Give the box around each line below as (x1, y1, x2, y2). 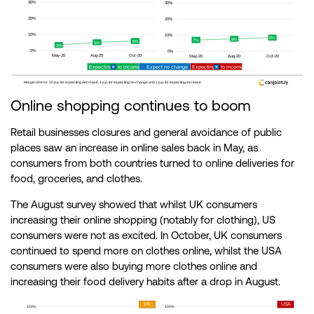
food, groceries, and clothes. (11, 172, 142, 185)
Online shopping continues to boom (11, 97, 251, 115)
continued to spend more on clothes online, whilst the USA (11, 245, 282, 257)
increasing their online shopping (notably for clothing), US (11, 214, 275, 226)
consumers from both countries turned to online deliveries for (11, 157, 294, 170)
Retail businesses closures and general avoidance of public (11, 126, 282, 139)
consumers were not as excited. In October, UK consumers (11, 229, 282, 242)
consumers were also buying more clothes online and (11, 260, 257, 273)
